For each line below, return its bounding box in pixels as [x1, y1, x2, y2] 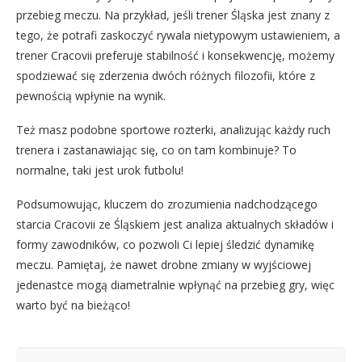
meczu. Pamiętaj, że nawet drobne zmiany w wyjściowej [16, 257, 311, 273]
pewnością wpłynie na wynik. [16, 88, 166, 104]
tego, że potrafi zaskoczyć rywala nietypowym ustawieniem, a [16, 27, 340, 44]
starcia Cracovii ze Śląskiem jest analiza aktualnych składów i [16, 217, 334, 233]
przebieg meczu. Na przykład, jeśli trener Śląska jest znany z [16, 7, 330, 23]
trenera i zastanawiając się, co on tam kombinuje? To [16, 142, 297, 158]
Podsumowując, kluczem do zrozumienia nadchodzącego [16, 196, 318, 213]
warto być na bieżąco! [16, 297, 130, 314]
